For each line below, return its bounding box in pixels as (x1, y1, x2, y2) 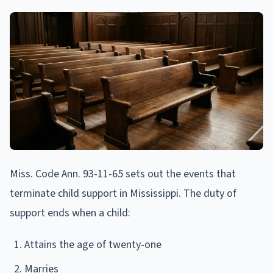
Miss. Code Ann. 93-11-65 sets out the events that (10, 166, 236, 182)
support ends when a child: (10, 205, 130, 221)
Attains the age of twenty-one (24, 237, 161, 253)
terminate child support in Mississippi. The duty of (10, 186, 236, 202)
